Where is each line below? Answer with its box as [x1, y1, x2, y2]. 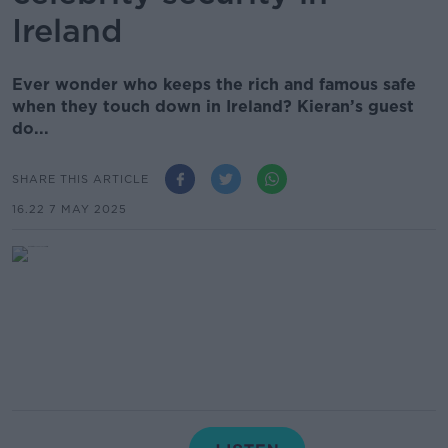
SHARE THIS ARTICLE [12, 171, 149, 186]
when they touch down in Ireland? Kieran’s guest [12, 97, 414, 116]
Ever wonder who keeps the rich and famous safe [12, 75, 416, 94]
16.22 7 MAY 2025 [12, 202, 127, 216]
